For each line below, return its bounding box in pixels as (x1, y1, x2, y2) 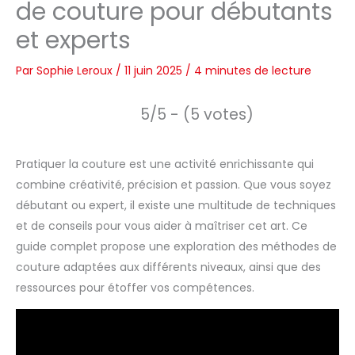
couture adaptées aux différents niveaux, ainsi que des (16, 259, 321, 276)
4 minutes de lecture (194, 63, 311, 79)
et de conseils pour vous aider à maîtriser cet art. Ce (16, 218, 307, 235)
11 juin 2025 (124, 63, 185, 79)
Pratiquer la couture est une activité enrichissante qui (16, 156, 314, 173)
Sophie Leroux (36, 63, 116, 79)
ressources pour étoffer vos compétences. (16, 280, 254, 296)
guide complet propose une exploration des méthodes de (16, 239, 337, 255)
